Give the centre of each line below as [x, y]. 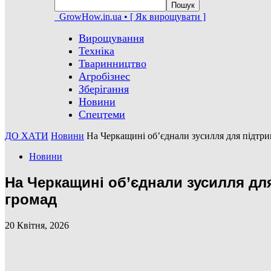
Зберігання [104, 89]
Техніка [96, 51]
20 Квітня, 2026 [37, 225]
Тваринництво [113, 64]
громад [31, 199]
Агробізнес [104, 76]
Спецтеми [102, 114]
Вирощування [111, 38]
